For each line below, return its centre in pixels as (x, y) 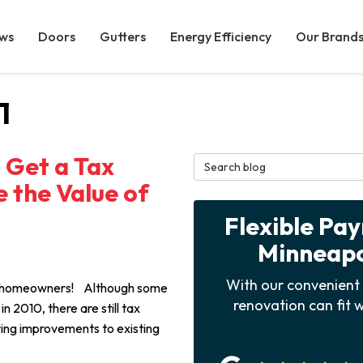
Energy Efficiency (221, 36)
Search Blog (230, 162)
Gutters (123, 36)
